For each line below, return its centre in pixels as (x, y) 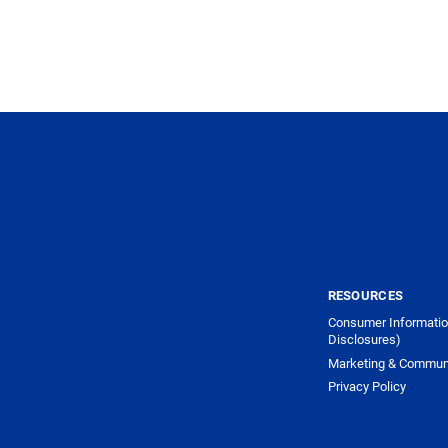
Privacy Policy (366, 386)
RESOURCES (365, 294)
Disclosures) (364, 339)
